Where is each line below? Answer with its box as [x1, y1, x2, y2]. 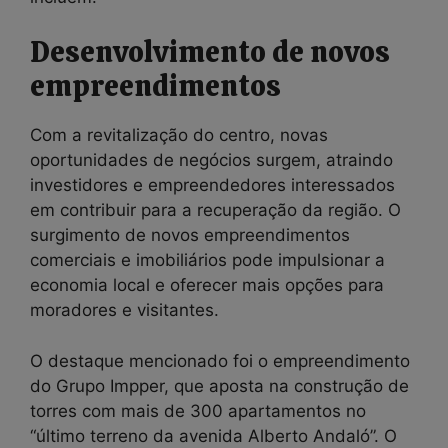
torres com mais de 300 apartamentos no [30, 400, 366, 421]
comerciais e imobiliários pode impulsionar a [30, 250, 385, 270]
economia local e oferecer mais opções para [30, 275, 384, 295]
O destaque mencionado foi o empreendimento [30, 350, 410, 371]
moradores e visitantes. [30, 300, 219, 320]
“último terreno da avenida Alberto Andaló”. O [30, 425, 397, 446]
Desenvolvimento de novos [30, 33, 390, 71]
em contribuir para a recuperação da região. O [30, 200, 401, 220]
